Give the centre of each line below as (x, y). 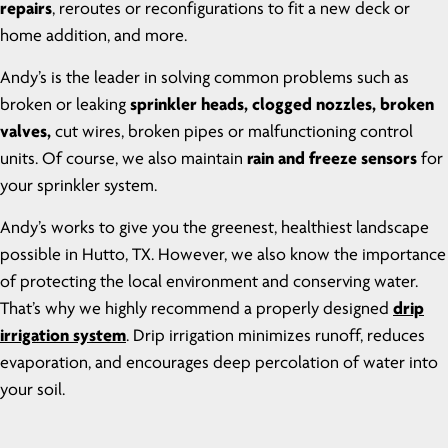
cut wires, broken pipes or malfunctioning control (234, 133)
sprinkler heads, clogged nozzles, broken (282, 106)
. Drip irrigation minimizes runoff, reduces (275, 337)
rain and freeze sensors (332, 160)
